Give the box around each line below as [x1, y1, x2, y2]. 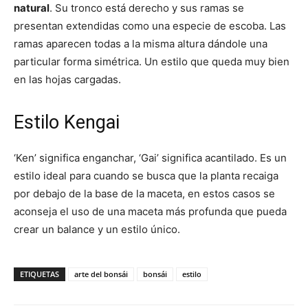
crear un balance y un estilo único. [14, 223, 180, 236]
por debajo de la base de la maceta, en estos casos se [14, 187, 275, 201]
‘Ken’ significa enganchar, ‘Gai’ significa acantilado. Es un [14, 151, 287, 165]
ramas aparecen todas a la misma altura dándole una [14, 37, 267, 51]
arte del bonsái [74, 269, 128, 280]
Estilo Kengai [14, 111, 120, 134]
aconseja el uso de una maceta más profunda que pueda [14, 205, 287, 219]
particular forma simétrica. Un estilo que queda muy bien [14, 55, 289, 69]
